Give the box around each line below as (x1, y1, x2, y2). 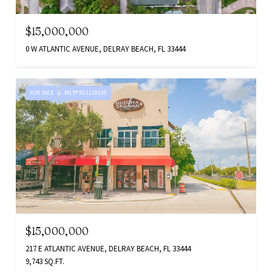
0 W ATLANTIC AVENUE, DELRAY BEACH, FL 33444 (25, 44, 185, 55)
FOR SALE (30, 89, 53, 97)
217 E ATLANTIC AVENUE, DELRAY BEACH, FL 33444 (25, 243, 191, 254)
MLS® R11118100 (64, 89, 107, 97)
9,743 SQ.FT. (25, 256, 64, 267)
